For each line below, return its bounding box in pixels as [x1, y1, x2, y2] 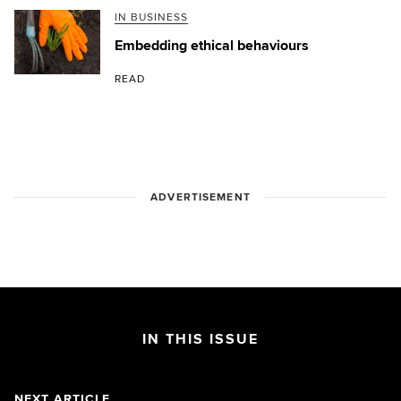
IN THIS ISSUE [142, 329, 259, 348]
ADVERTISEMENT [150, 190, 251, 204]
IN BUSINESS [115, 10, 188, 24]
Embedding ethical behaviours [115, 36, 309, 55]
